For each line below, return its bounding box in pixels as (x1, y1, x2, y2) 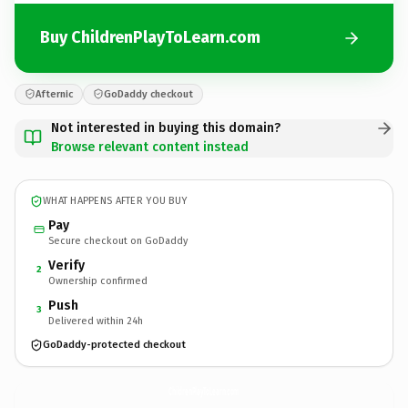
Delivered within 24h (48, 314, 143, 327)
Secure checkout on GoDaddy (48, 234, 188, 247)
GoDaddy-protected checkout (43, 339, 186, 351)
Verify (48, 257, 85, 273)
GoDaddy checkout (104, 87, 193, 100)
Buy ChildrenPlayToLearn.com (40, 27, 260, 47)
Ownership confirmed (48, 274, 148, 287)
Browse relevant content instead (51, 138, 249, 155)
